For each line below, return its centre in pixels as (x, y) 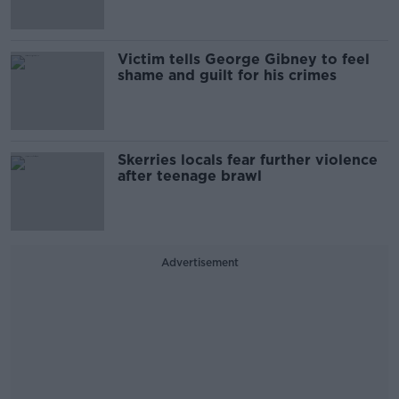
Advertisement (199, 262)
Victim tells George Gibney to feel (244, 59)
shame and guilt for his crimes (227, 75)
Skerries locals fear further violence (248, 160)
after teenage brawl (190, 176)
